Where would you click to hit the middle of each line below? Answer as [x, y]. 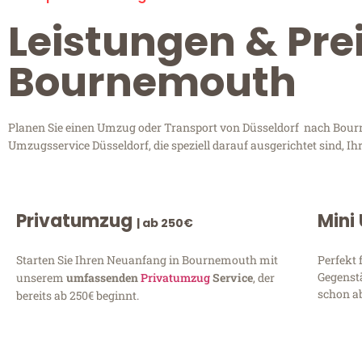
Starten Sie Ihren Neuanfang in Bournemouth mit [147, 260]
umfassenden [103, 278]
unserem [41, 278]
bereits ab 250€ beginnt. [78, 296]
